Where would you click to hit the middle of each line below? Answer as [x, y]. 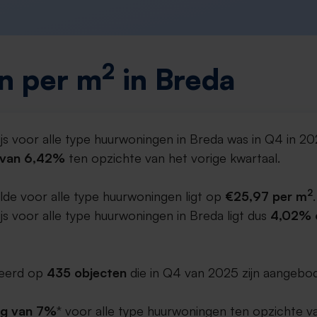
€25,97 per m [266, 196]
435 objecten [87, 272]
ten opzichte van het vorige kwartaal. [173, 158]
